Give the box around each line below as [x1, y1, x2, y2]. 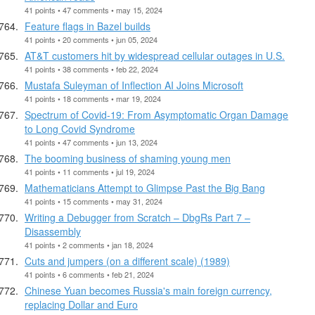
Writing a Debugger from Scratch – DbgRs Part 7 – [25, 210, 250, 224]
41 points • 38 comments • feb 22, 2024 [25, 63, 158, 75]
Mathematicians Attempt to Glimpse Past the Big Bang [25, 180, 265, 195]
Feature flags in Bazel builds [25, 18, 150, 33]
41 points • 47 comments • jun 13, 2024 [25, 136, 157, 148]
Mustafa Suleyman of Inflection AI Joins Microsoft [25, 77, 243, 92]
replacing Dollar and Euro [25, 297, 138, 311]
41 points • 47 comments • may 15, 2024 [25, 4, 162, 15]
